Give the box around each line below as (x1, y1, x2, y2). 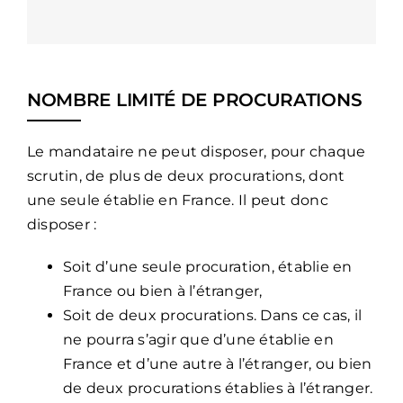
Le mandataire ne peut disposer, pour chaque (26, 142, 366, 160)
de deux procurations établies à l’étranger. (62, 379, 373, 397)
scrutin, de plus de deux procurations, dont (26, 166, 345, 184)
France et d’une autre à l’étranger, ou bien (62, 354, 372, 372)
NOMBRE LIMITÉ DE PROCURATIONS (26, 88, 363, 111)
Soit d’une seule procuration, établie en (62, 257, 353, 275)
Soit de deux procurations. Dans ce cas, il (62, 306, 363, 324)
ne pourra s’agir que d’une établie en (62, 330, 334, 348)
